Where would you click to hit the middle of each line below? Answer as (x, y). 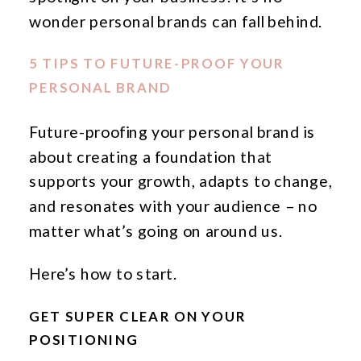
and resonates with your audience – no (173, 206)
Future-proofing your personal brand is (172, 131)
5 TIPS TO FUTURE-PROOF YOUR (157, 64)
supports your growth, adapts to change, (181, 181)
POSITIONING (84, 340)
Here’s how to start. (103, 274)
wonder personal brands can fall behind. (176, 21)
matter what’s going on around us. (156, 231)
